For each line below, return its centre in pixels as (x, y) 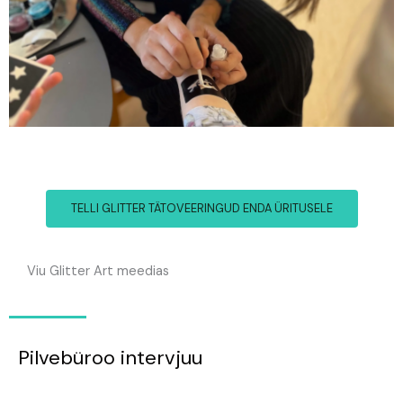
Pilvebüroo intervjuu (110, 358)
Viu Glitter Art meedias (98, 271)
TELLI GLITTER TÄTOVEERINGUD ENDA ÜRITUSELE (201, 208)
